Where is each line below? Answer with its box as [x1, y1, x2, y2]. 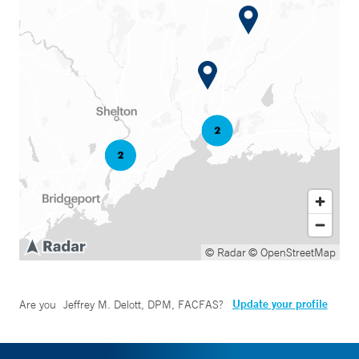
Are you [19, 297, 59, 312]
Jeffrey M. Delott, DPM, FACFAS [63, 297, 219, 312]
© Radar [205, 245, 246, 260]
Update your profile [232, 296, 328, 311]
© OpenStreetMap [248, 245, 336, 260]
